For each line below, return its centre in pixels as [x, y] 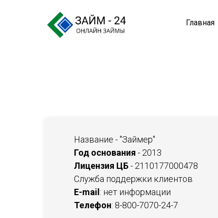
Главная [200, 23]
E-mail [87, 192]
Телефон [93, 205]
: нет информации [135, 192]
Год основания [105, 153]
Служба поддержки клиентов [133, 179]
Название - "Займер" [115, 139]
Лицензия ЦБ [101, 166]
